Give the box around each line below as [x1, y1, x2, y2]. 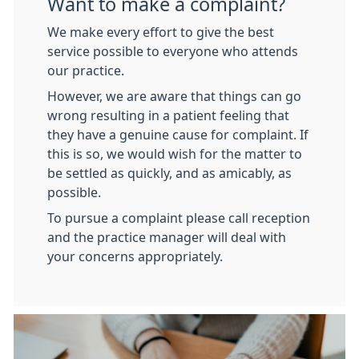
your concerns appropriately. [47, 250, 226, 263]
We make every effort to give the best [47, 26, 274, 38]
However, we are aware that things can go [47, 90, 301, 103]
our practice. [47, 64, 124, 77]
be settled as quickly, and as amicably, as [47, 167, 292, 179]
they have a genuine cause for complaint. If [47, 128, 309, 141]
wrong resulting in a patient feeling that [47, 109, 289, 122]
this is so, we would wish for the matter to [47, 147, 302, 160]
